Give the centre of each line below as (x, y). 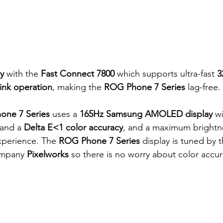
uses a (65, 114)
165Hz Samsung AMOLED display (146, 114)
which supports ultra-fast (167, 73)
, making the (77, 87)
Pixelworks (48, 154)
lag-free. (204, 87)
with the (22, 73)
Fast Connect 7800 (79, 73)
